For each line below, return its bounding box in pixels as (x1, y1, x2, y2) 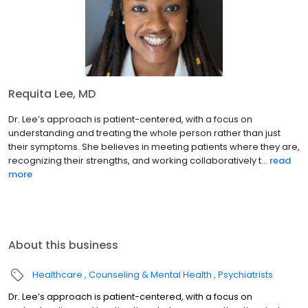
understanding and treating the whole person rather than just (8, 126, 280, 140)
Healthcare (32, 268, 82, 282)
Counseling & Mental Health (89, 268, 212, 282)
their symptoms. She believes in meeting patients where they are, (8, 140, 300, 154)
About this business (8, 237, 118, 254)
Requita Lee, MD (8, 86, 96, 102)
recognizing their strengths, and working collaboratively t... (8, 154, 267, 168)
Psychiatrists (218, 268, 273, 282)
